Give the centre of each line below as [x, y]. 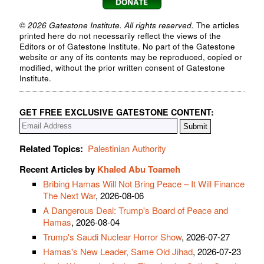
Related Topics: [51, 149]
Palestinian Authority [127, 148]
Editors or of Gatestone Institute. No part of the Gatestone [127, 46]
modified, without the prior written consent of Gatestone [122, 67]
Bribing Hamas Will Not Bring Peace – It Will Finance [144, 184]
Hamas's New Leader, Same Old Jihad [118, 252]
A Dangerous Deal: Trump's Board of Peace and [136, 210]
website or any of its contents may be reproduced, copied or [131, 57]
